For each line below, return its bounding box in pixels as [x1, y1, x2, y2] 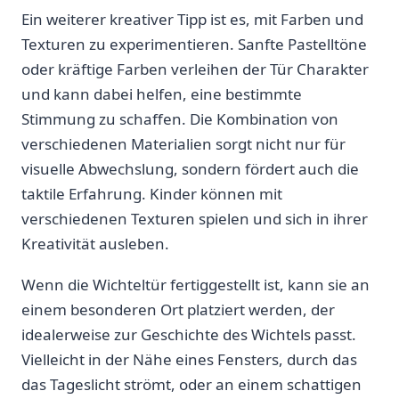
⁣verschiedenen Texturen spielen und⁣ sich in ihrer [21, 208, 368, 230]
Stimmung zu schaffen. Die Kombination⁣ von [21, 109, 338, 130]
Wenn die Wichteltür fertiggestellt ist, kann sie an [21, 274, 370, 296]
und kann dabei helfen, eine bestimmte [21, 84, 302, 105]
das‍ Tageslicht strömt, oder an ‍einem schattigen [21, 374, 362, 395]
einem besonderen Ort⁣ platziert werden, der [21, 299, 335, 321]
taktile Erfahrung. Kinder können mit [21, 183, 282, 205]
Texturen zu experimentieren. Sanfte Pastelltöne [21, 34, 367, 55]
